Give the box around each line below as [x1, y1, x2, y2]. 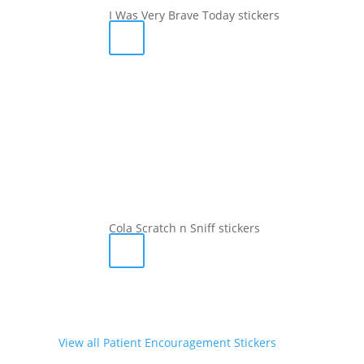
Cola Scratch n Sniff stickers [109, 220, 261, 236]
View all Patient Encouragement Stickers [58, 334, 276, 350]
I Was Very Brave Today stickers [109, 7, 280, 24]
